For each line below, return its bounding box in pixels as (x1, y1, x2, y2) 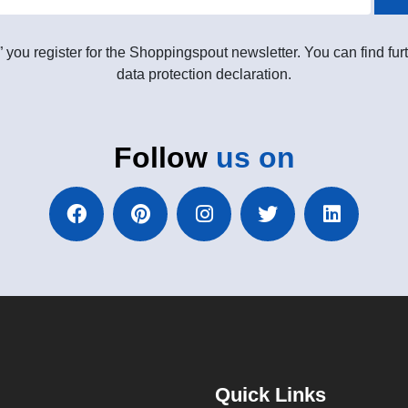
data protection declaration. (117, 66, 291, 82)
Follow (113, 140, 216, 174)
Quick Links (215, 382, 326, 406)
